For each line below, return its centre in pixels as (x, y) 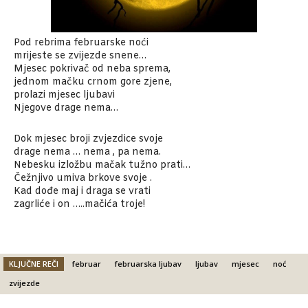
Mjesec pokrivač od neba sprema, (92, 69)
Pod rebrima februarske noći (81, 43)
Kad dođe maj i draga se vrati (82, 192)
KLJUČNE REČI (34, 264)
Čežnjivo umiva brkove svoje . (83, 179)
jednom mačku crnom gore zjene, (93, 82)
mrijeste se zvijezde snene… (80, 56)
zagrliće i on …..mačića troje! (79, 205)
